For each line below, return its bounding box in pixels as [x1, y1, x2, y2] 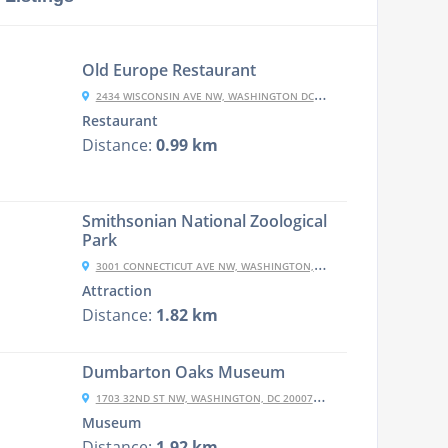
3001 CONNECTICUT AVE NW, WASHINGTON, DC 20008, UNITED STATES [95, 259, 314, 273]
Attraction [81, 282, 152, 300]
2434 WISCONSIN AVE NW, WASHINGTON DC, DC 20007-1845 [95, 89, 314, 103]
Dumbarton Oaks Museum [81, 361, 285, 383]
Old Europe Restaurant [81, 59, 256, 81]
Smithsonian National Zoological [81, 210, 327, 232]
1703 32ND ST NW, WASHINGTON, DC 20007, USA [95, 391, 313, 405]
